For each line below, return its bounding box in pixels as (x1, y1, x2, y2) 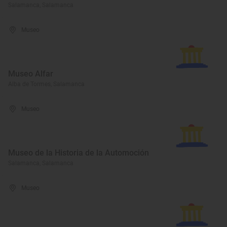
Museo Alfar (8, 69, 53, 79)
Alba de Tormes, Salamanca (8, 81, 85, 88)
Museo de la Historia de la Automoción (8, 148, 149, 158)
